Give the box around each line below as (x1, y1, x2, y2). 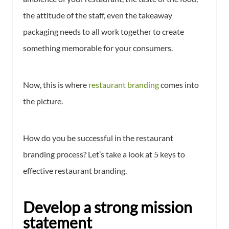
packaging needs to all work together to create (23, 26, 184, 36)
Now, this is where (23, 79, 88, 89)
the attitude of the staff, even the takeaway (23, 10, 172, 20)
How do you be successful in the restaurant (23, 132, 173, 143)
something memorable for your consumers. (23, 42, 173, 53)
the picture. (23, 96, 64, 106)
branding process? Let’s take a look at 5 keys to (23, 149, 185, 159)
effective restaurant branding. (23, 165, 128, 175)
